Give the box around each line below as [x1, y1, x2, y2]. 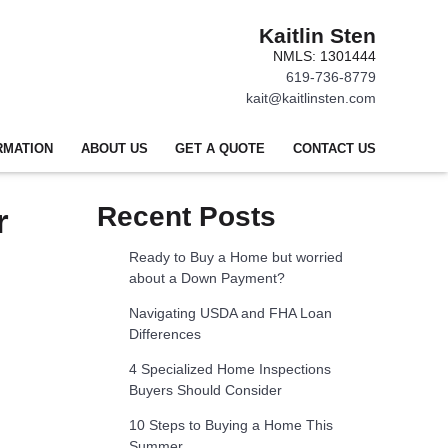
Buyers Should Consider [128, 382, 282, 399]
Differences [128, 326, 201, 343]
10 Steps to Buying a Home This [128, 417, 333, 434]
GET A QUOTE [175, 141, 266, 156]
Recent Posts [97, 201, 276, 233]
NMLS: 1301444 [273, 47, 376, 64]
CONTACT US [293, 141, 376, 156]
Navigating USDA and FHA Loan [128, 305, 332, 322]
